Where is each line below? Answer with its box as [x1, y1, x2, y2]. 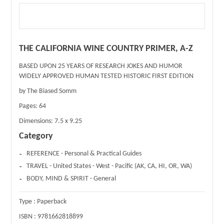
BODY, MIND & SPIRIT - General [26, 175, 116, 183]
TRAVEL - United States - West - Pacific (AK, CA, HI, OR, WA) [26, 162, 192, 170]
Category [19, 131, 53, 141]
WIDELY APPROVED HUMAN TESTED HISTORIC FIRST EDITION [19, 72, 194, 80]
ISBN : [19, 213, 38, 221]
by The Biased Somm [19, 87, 77, 95]
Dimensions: [19, 117, 55, 125]
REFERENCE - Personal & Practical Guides [26, 150, 142, 158]
